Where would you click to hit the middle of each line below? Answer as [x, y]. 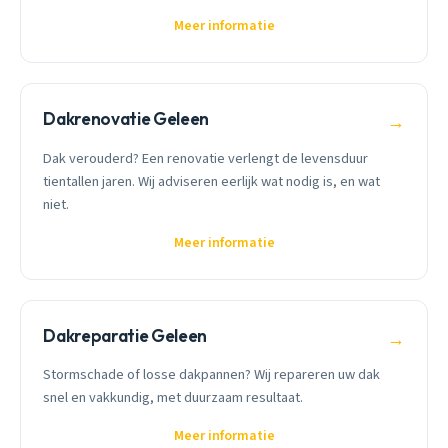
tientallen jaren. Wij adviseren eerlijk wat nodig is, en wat [212, 181]
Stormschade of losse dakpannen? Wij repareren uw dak [212, 375]
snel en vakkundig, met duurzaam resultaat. [173, 398]
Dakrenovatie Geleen [126, 119]
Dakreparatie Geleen [125, 335]
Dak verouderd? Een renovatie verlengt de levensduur [206, 158]
